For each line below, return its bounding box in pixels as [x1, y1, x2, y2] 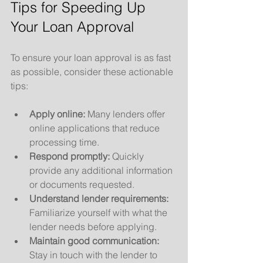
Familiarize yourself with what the [29, 206, 170, 218]
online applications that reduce [29, 122, 162, 134]
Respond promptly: [29, 150, 110, 162]
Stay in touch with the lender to [29, 248, 160, 261]
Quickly [110, 150, 146, 162]
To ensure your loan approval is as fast [11, 51, 173, 63]
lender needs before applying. [29, 220, 157, 232]
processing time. [29, 136, 99, 148]
